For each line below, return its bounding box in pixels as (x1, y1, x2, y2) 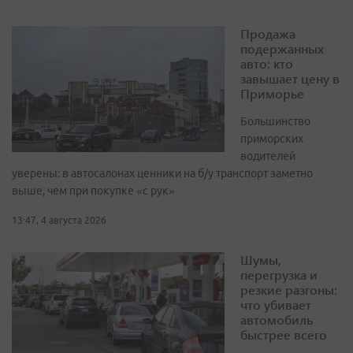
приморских (240, 132, 303, 146)
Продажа (240, 25, 295, 43)
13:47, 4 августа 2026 (12, 215, 106, 226)
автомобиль (240, 311, 313, 329)
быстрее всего (240, 326, 327, 344)
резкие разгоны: (240, 281, 337, 299)
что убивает (240, 296, 311, 314)
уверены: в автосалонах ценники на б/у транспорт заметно (12, 167, 313, 180)
